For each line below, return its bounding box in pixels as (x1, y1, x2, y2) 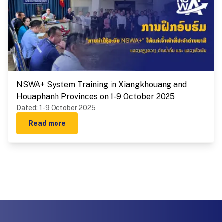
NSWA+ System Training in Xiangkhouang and (16, 80, 187, 89)
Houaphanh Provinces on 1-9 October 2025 (16, 92, 175, 101)
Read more (28, 119, 66, 127)
